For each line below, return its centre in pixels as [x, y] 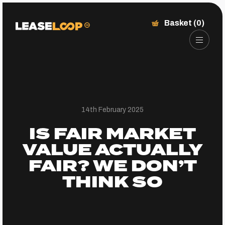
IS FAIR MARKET [113, 134]
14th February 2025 [113, 110]
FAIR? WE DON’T [113, 166]
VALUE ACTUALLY [113, 150]
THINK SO [113, 183]
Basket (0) [184, 23]
